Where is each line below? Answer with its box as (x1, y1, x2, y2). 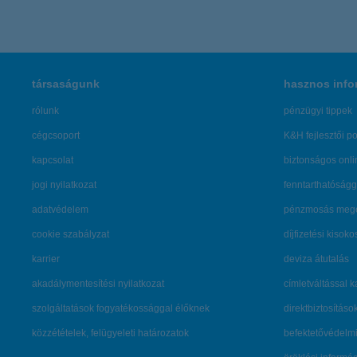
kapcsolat (32, 155, 73, 166)
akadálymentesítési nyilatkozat (32, 278, 164, 289)
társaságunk (32, 77, 100, 90)
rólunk (32, 105, 59, 116)
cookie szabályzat (32, 229, 109, 240)
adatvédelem (32, 204, 88, 215)
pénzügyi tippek (284, 105, 352, 116)
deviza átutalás (284, 253, 349, 265)
